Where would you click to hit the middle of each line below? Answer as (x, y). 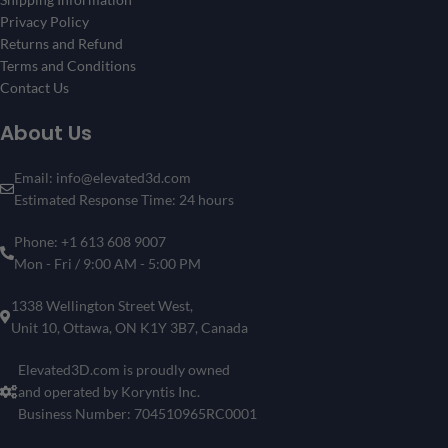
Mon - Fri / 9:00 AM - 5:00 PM (107, 263)
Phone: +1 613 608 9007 (90, 241)
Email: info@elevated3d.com (102, 177)
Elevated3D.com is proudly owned (124, 369)
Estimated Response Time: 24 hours (124, 199)
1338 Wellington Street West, (102, 305)
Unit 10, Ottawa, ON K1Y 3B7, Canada (129, 327)
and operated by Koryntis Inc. (109, 391)
